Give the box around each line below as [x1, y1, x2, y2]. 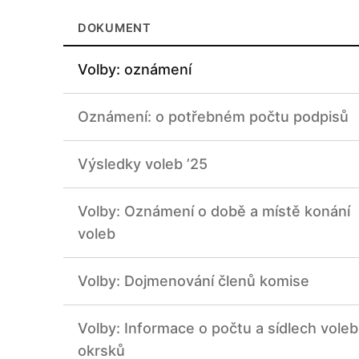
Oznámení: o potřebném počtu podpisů [78, 108, 349, 126]
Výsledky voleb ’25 [78, 155, 208, 173]
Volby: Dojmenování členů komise [78, 272, 309, 290]
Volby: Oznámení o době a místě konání [78, 203, 350, 220]
